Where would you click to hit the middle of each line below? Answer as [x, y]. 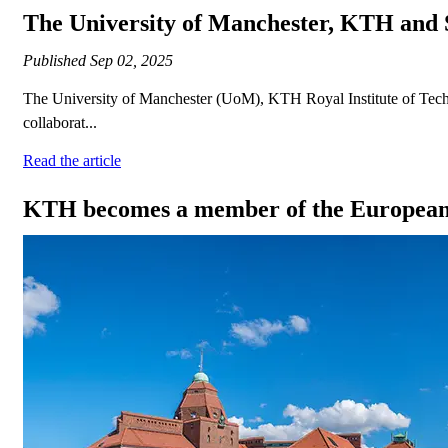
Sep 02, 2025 [131, 61]
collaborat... [60, 123]
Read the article [72, 161]
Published [56, 61]
